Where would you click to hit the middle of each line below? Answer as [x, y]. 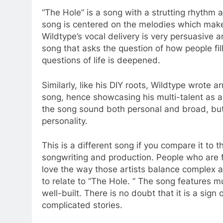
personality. [65, 121]
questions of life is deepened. [101, 60]
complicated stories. [82, 205]
